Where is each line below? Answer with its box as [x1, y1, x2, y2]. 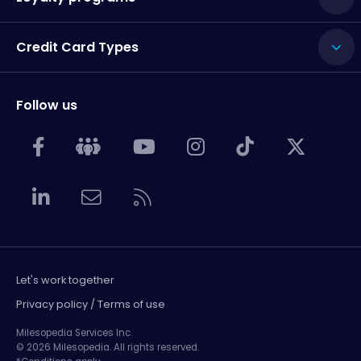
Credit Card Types [16, 38, 139, 57]
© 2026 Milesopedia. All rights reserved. [16, 340, 199, 354]
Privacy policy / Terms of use [16, 297, 165, 311]
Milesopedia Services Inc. [16, 326, 132, 339]
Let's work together [16, 272, 114, 287]
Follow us [16, 96, 77, 115]
